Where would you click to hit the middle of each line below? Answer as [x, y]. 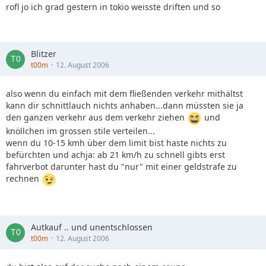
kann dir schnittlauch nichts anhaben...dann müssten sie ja [125, 105]
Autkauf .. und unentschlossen [92, 227]
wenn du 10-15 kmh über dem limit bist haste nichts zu [116, 143]
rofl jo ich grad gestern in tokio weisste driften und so [113, 7]
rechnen [24, 179]
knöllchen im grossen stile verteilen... [80, 131]
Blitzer [44, 54]
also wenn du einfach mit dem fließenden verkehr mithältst [124, 94]
